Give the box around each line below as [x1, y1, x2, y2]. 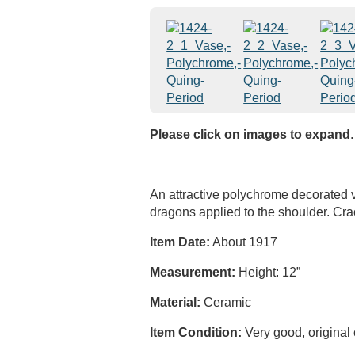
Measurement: [150, 265, 236, 279]
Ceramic [200, 296, 252, 309]
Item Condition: [150, 326, 242, 339]
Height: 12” [235, 265, 301, 279]
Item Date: [150, 235, 211, 249]
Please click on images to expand [150, 128, 351, 141]
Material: [150, 296, 201, 309]
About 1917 [210, 235, 278, 249]
